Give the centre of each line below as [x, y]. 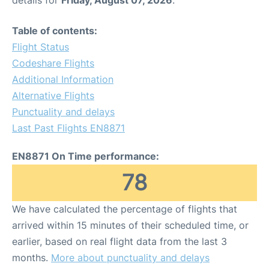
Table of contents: [55, 30]
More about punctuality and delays [130, 257]
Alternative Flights [53, 95]
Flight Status [41, 47]
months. [32, 257]
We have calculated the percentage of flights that [125, 209]
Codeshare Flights [53, 63]
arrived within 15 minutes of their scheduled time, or [130, 225]
